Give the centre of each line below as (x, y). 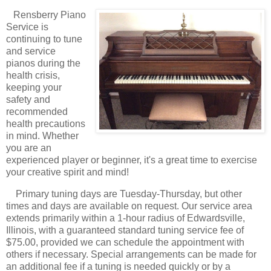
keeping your (34, 88)
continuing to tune (44, 39)
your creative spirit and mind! (67, 172)
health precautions (46, 124)
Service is (27, 27)
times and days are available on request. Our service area (129, 206)
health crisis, (33, 76)
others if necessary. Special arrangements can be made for (131, 255)
